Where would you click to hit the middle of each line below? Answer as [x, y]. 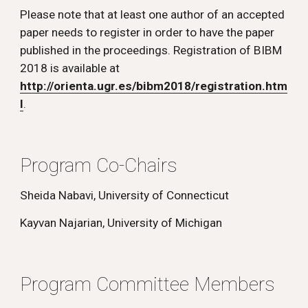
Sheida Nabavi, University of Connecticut [125, 195]
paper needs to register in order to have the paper [147, 32]
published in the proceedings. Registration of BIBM [151, 50]
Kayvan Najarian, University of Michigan [121, 223]
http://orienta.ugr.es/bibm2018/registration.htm [154, 86]
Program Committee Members [148, 284]
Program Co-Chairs [99, 165]
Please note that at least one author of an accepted [153, 14]
